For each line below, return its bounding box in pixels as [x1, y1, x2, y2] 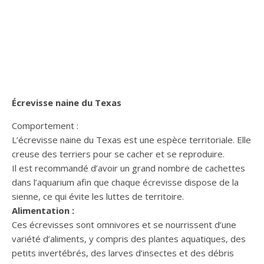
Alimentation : [12, 204, 74, 216]
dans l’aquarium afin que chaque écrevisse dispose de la [12, 176, 239, 188]
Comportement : [12, 119, 78, 131]
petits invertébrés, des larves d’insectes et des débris [12, 246, 234, 259]
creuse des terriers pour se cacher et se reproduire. [12, 147, 225, 160]
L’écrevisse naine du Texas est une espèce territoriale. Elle [12, 133, 251, 146]
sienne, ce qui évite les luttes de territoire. [12, 190, 184, 202]
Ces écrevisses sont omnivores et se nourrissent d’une [12, 218, 236, 230]
